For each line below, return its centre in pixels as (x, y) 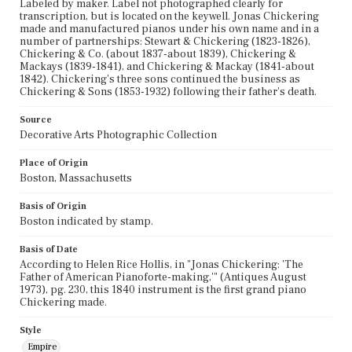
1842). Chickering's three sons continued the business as (160, 79)
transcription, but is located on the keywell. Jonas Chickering (169, 16)
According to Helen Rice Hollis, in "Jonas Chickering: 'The (161, 264)
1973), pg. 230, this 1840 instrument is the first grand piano (163, 290)
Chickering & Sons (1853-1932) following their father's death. (168, 92)
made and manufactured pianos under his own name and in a (169, 29)
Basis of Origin (53, 206)
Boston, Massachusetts (76, 178)
